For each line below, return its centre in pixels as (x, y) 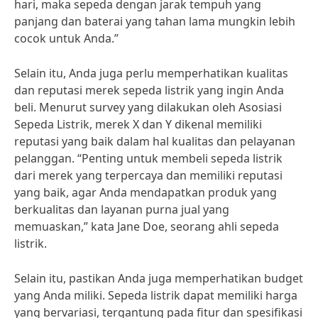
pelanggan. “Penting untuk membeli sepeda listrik (148, 158)
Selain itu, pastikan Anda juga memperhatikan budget (159, 278)
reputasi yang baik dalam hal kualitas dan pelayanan (155, 141)
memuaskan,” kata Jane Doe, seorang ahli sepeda (147, 226)
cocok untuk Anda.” (66, 38)
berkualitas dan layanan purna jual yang (122, 209)
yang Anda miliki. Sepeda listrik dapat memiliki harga (156, 295)
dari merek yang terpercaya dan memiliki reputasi (148, 175)
